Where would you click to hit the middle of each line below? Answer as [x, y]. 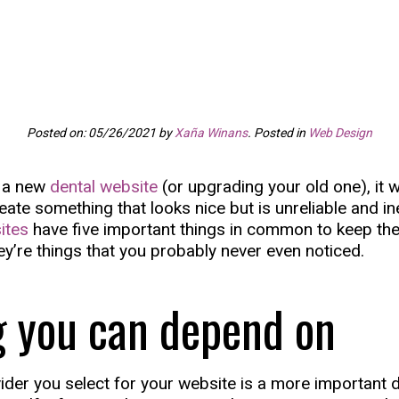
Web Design [340, 133]
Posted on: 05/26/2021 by [101, 133]
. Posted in [278, 133]
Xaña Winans [211, 133]
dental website [104, 187]
